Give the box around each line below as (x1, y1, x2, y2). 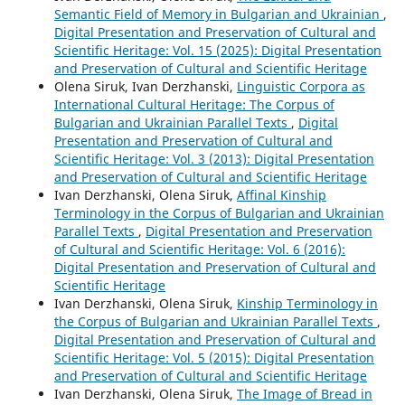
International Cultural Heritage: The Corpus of (53, 95, 334, 113)
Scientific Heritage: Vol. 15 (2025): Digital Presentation (53, 41, 381, 59)
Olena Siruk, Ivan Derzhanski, (53, 77, 237, 95)
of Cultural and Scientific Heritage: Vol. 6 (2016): (53, 240, 345, 258)
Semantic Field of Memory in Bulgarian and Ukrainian (53, 5, 383, 23)
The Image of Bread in (236, 384, 372, 402)
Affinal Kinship (236, 185, 326, 203)
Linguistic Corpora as (236, 77, 365, 95)
